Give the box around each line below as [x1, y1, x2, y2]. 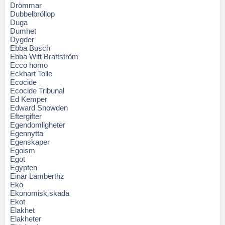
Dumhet [10, 27, 36, 35]
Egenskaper [10, 138, 50, 146]
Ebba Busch [10, 44, 50, 52]
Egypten [10, 163, 37, 172]
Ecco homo [10, 61, 48, 69]
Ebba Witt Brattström [10, 52, 78, 61]
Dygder [10, 35, 34, 44]
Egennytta [10, 129, 43, 138]
